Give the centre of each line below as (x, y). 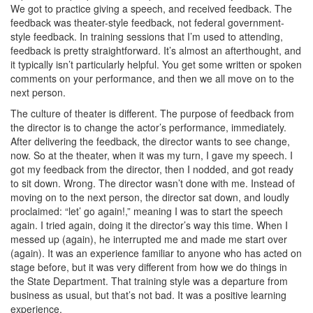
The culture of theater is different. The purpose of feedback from (152, 113)
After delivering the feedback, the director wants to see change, (150, 141)
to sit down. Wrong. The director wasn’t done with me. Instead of (153, 183)
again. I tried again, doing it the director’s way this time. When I (149, 225)
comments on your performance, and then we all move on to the (152, 78)
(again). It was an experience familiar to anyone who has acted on (156, 253)
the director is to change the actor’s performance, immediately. (148, 127)
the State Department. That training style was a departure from (149, 281)
